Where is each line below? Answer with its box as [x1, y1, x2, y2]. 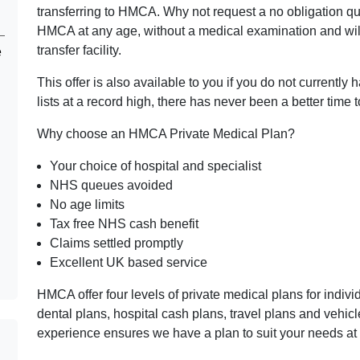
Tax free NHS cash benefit [50, 217, 198, 231]
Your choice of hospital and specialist [50, 159, 261, 173]
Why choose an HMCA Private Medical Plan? [37, 127, 295, 141]
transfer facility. [37, 43, 121, 57]
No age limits [50, 198, 125, 211]
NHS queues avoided [50, 178, 173, 192]
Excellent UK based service [50, 256, 207, 269]
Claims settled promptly [50, 236, 183, 250]
